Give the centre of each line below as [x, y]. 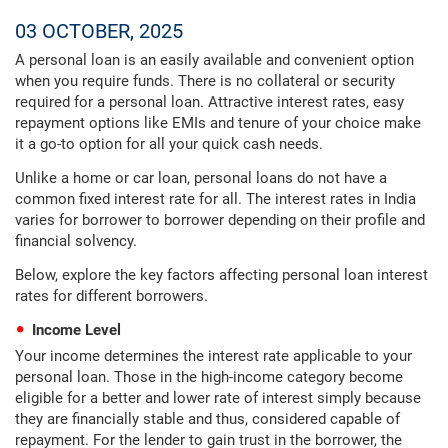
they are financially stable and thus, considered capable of [207, 419]
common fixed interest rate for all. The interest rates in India [215, 199]
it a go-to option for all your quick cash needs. [169, 144]
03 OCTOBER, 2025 [99, 31]
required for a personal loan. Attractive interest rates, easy [209, 102]
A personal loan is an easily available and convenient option [214, 60]
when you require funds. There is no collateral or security [205, 81]
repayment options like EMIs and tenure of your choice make [218, 123]
